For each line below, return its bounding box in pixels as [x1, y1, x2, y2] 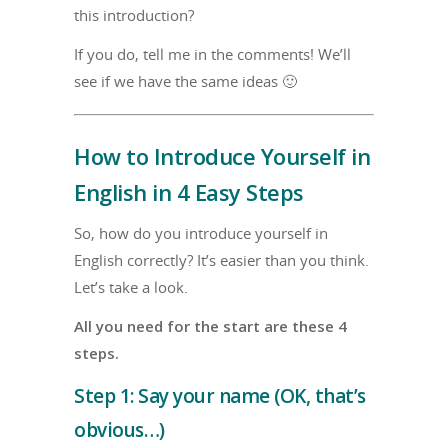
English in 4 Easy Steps [74, 177, 304, 208]
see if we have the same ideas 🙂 [74, 70, 297, 91]
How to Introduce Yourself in [74, 141, 370, 172]
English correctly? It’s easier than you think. [74, 250, 369, 271]
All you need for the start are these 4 [74, 316, 347, 337]
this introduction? [74, 4, 194, 25]
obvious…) [74, 417, 165, 444]
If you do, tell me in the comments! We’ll [74, 43, 351, 64]
